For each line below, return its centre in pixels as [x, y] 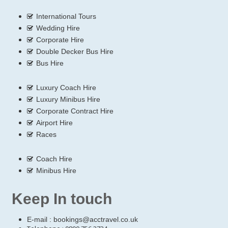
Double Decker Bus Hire [75, 51]
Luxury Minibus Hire [68, 99]
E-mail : [40, 219]
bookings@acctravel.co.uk [96, 219]
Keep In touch [62, 198]
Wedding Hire [58, 28]
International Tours [66, 16]
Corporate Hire [60, 39]
